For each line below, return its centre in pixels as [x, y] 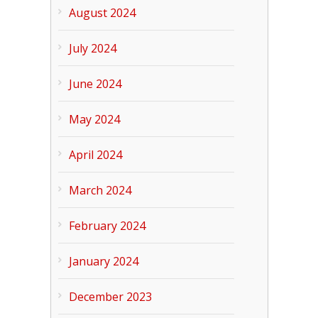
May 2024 [94, 119]
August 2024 [102, 13]
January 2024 [103, 261]
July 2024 [92, 48]
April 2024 [95, 155]
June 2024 [95, 84]
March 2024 [100, 190]
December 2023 [110, 297]
